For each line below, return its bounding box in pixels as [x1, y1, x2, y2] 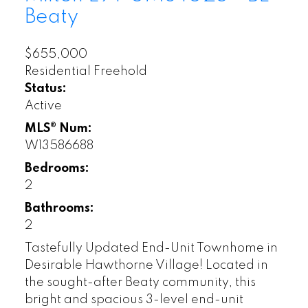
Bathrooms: [24, 202, 94, 215]
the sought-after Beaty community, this [24, 276, 256, 289]
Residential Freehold [24, 65, 147, 78]
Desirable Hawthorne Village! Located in [24, 259, 268, 272]
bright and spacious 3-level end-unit [24, 294, 243, 307]
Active [24, 100, 62, 113]
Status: [24, 82, 67, 96]
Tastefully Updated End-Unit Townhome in [24, 242, 278, 255]
